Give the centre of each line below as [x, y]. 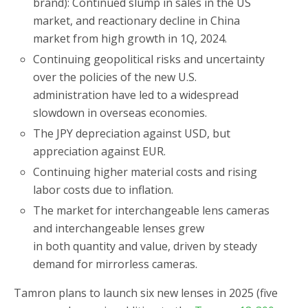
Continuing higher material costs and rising [145, 172]
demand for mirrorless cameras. [115, 264]
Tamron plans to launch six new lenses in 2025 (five [146, 293]
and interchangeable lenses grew [119, 229]
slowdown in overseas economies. [120, 112]
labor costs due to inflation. [103, 190]
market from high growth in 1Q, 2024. [130, 38]
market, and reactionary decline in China [137, 20]
